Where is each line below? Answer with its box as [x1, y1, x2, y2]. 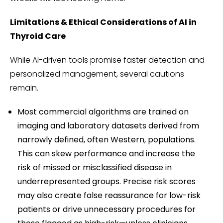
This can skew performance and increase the [17, 148, 195, 160]
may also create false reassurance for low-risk [17, 190, 201, 202]
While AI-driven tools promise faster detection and [10, 54, 205, 66]
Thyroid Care [10, 30, 66, 42]
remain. [10, 82, 38, 94]
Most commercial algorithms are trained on [17, 106, 189, 118]
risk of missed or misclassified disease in [17, 162, 172, 174]
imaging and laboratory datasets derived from [17, 120, 199, 132]
